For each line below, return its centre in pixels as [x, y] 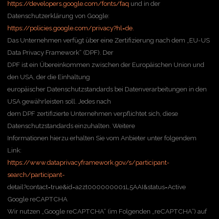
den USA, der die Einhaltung [49, 77]
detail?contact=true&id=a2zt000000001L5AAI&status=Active [97, 187]
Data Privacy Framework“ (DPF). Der [60, 52]
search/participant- [36, 175]
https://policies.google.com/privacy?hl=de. [71, 28]
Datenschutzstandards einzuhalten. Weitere [71, 126]
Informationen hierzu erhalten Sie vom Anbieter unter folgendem [102, 138]
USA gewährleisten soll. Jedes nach [59, 101]
